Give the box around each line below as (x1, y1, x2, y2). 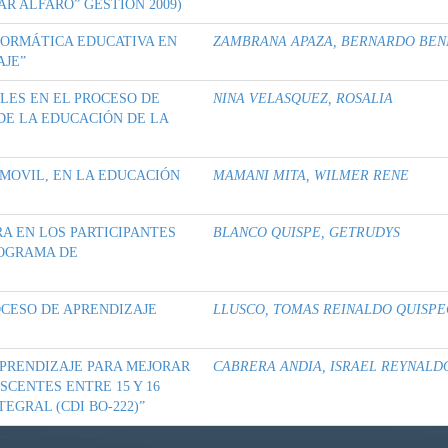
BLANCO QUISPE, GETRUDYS (213, 225, 400, 241)
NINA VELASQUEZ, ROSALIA (213, 91, 393, 107)
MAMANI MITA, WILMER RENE (213, 168, 409, 184)
